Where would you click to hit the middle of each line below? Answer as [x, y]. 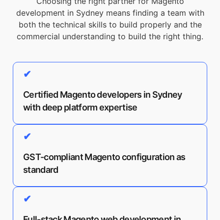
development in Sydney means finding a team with [110, 13]
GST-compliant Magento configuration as [104, 157]
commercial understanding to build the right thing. [110, 36]
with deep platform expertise [80, 107]
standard [41, 170]
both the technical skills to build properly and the [110, 25]
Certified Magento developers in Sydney [103, 95]
